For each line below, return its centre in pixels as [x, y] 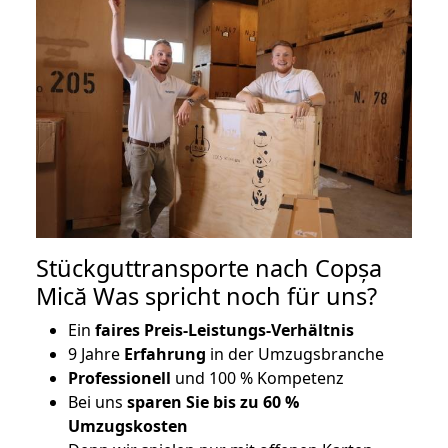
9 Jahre [96, 354]
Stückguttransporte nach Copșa [209, 268]
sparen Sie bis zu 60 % [213, 402]
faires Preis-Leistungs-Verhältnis [222, 330]
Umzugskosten [128, 426]
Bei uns [97, 402]
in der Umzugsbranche [295, 354]
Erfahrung [165, 354]
